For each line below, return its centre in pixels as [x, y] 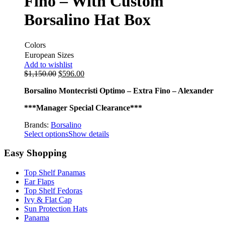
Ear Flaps [39, 182]
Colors [35, 45]
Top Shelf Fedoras [53, 191]
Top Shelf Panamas [55, 173]
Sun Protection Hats [56, 209]
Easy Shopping [35, 153]
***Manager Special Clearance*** [83, 107]
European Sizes [49, 55]
